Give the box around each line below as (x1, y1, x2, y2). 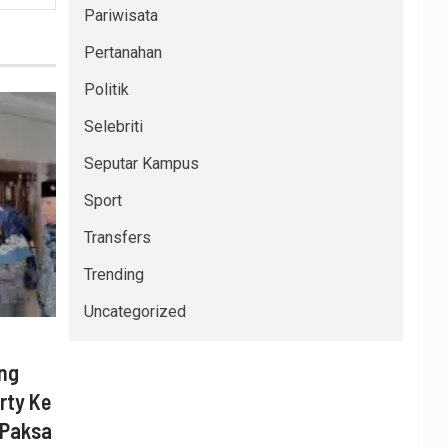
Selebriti (83, 117, 143, 137)
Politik (83, 80, 129, 100)
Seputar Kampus (83, 154, 199, 174)
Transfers (83, 228, 151, 248)
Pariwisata (83, 6, 158, 26)
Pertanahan (83, 43, 162, 63)
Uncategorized (83, 302, 186, 322)
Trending (83, 265, 144, 285)
